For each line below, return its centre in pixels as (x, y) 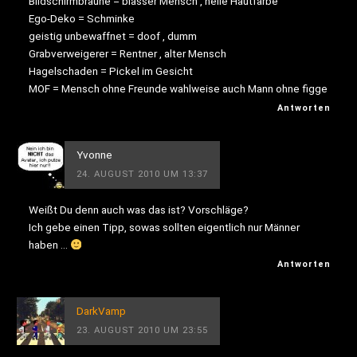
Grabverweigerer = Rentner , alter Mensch (127, 54)
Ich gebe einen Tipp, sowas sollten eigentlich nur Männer (164, 227)
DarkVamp (102, 310)
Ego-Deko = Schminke (81, 19)
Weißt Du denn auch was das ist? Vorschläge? (138, 209)
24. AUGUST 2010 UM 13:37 (143, 174)
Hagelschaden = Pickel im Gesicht (110, 71)
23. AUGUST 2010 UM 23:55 (143, 330)
